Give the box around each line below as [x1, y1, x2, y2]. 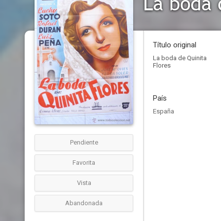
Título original [153, 40, 196, 49]
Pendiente [70, 139, 98, 146]
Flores [153, 62, 171, 69]
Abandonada [65, 199, 103, 207]
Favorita [73, 159, 95, 166]
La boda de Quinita [153, 54, 207, 62]
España [153, 108, 174, 115]
